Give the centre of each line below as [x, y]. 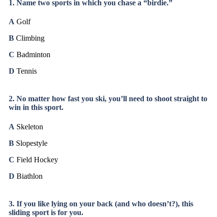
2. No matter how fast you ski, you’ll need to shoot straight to [108, 99]
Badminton [33, 55]
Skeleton [30, 126]
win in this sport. [36, 108]
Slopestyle [32, 143]
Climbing [30, 38]
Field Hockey [36, 159]
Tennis [26, 71]
